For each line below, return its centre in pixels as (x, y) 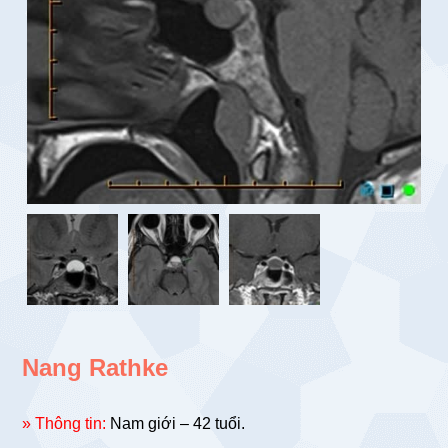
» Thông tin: (64, 424)
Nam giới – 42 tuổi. (176, 424)
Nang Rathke (95, 368)
